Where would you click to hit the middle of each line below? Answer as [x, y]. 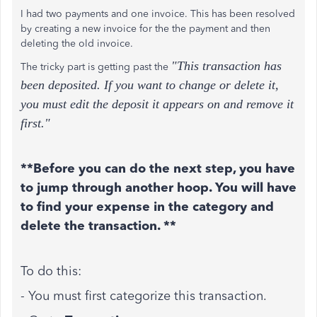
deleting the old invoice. [77, 44]
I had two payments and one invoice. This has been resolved [158, 14]
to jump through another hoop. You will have [158, 188]
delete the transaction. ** [98, 226]
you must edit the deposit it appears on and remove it [157, 104]
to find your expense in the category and [147, 207]
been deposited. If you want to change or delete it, [150, 85]
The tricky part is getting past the [96, 67]
